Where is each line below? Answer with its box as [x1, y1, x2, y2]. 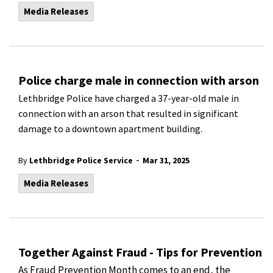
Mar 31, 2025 [143, 155, 190, 166]
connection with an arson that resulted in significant [18, 107, 238, 119]
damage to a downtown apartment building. [18, 122, 202, 135]
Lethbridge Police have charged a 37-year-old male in [18, 92, 239, 104]
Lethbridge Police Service [29, 155, 133, 166]
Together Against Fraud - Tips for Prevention [18, 244, 262, 260]
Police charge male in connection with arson [18, 73, 259, 88]
